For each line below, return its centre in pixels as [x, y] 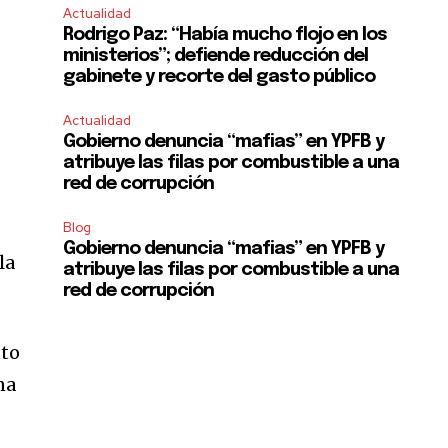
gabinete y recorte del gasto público [219, 77]
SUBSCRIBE [67, 268]
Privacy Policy [92, 321]
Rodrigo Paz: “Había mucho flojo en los [225, 35]
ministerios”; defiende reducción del [216, 56]
